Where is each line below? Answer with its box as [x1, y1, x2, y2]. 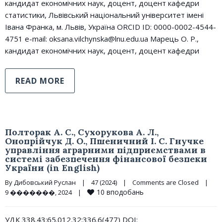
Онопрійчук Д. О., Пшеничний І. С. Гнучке [5, 135, 204, 147]
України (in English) [5, 162, 100, 173]
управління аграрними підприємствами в [5, 144, 206, 156]
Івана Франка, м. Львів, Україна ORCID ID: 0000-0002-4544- [5, 22, 216, 32]
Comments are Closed [132, 178, 199, 187]
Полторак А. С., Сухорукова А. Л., [5, 126, 159, 138]
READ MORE [15, 75, 64, 86]
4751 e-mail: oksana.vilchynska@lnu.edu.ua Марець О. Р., [5, 34, 199, 44]
